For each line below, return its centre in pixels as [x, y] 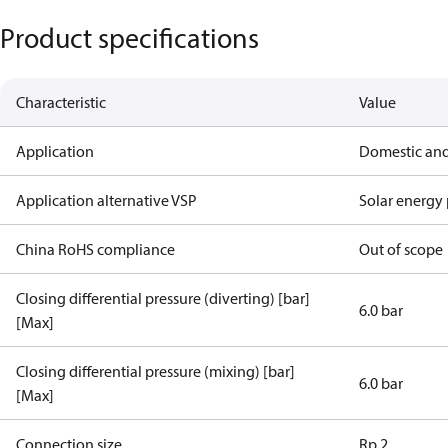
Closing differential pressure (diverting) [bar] [163, 298]
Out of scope [401, 249]
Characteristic [61, 102]
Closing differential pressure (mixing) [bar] [155, 371]
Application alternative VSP [106, 200]
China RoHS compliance [95, 249]
